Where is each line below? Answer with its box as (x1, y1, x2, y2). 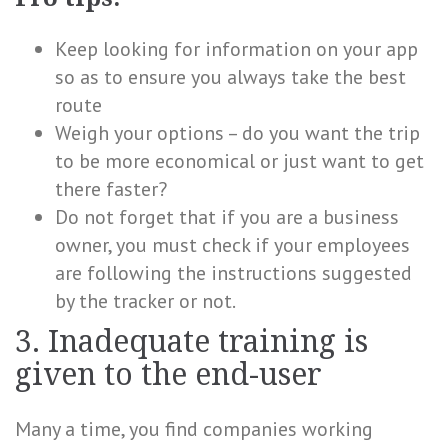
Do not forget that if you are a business (55, 204, 399, 230)
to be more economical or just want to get (55, 148, 424, 174)
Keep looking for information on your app (55, 36, 418, 62)
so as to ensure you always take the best (55, 64, 406, 90)
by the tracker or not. (55, 288, 236, 314)
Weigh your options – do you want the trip (55, 120, 420, 146)
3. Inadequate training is (15, 324, 368, 359)
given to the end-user (15, 357, 322, 392)
